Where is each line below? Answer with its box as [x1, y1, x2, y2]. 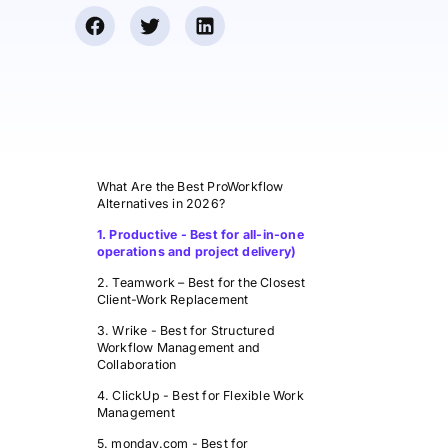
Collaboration [96, 357, 177, 372]
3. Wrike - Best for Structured [96, 323, 275, 338]
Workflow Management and [96, 340, 261, 355]
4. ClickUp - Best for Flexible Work [96, 388, 304, 403]
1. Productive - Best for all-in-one [96, 227, 304, 242]
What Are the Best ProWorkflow [96, 179, 284, 194]
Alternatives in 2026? [96, 196, 225, 211]
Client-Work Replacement [96, 292, 249, 307]
